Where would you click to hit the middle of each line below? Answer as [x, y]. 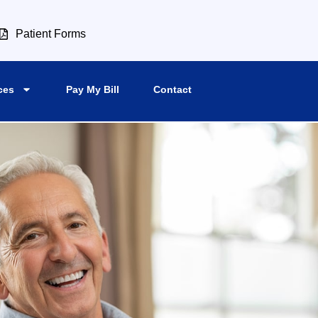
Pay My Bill [92, 89]
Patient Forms [51, 33]
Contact [172, 89]
